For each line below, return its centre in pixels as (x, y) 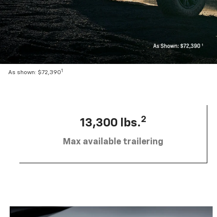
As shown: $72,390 (35, 73)
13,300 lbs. (110, 123)
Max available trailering (113, 142)
